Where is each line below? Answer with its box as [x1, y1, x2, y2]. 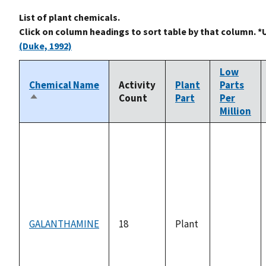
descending [29, 104, 82, 118]
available [220, 239, 258, 252]
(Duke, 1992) [19, 39, 72, 52]
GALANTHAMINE [29, 217, 99, 230]
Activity [119, 78, 156, 91]
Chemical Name [29, 78, 99, 91]
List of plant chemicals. [19, 11, 120, 23]
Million [220, 104, 251, 118]
